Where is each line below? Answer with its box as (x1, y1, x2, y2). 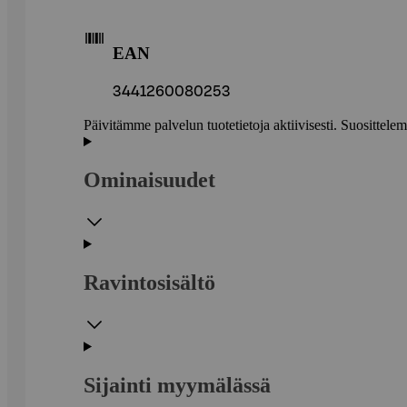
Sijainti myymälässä (84, 372, 271, 397)
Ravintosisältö (84, 270, 215, 294)
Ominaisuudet (84, 168, 215, 193)
